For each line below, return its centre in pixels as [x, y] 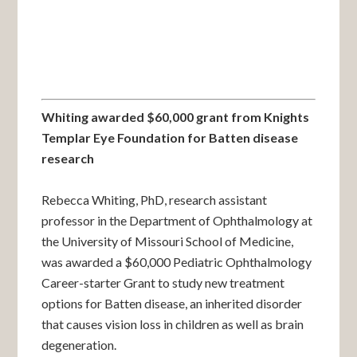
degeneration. [79, 345]
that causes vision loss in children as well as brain [173, 324]
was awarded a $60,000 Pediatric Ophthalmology [177, 262]
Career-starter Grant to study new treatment [163, 282]
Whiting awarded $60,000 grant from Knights [176, 117]
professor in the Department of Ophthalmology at [177, 220]
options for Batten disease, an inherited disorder [172, 303]
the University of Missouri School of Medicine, [168, 241]
